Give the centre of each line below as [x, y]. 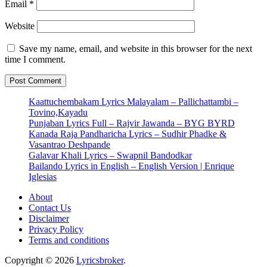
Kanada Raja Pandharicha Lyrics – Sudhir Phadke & [128, 134]
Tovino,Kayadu [58, 113]
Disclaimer [49, 219]
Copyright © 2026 [41, 260]
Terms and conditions [69, 240]
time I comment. [35, 60]
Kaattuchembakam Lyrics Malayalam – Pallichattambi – [133, 102]
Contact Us [50, 208]
